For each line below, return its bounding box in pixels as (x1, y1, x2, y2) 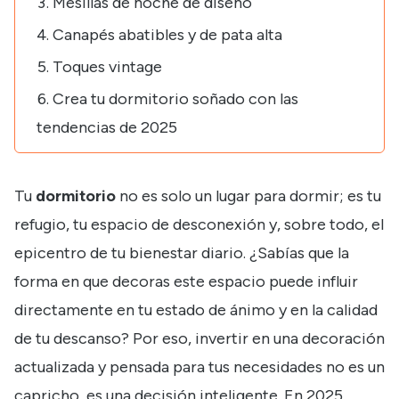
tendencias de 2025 (37, 118, 177, 138)
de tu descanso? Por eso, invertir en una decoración (14, 329, 385, 349)
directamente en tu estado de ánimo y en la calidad (14, 300, 378, 321)
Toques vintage (53, 57, 162, 77)
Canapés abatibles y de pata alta (53, 25, 282, 45)
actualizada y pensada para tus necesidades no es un (14, 357, 385, 378)
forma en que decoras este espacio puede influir (14, 272, 358, 292)
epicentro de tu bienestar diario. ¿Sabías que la (14, 243, 349, 264)
